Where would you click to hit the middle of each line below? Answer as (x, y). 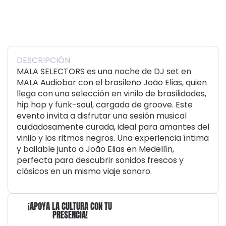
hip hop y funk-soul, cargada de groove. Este (105, 104)
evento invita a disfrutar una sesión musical (102, 116)
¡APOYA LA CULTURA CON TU (70, 206)
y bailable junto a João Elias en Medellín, (95, 149)
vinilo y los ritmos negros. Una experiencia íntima (113, 138)
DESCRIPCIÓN (43, 60)
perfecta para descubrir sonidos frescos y (100, 160)
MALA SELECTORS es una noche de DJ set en (104, 71)
